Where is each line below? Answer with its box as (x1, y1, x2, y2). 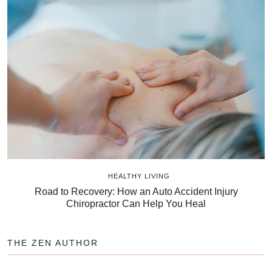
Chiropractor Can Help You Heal (66, 199, 206, 209)
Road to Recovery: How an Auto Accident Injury (34, 186, 238, 197)
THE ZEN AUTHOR (7, 238, 98, 248)
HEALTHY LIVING (108, 172, 170, 180)
